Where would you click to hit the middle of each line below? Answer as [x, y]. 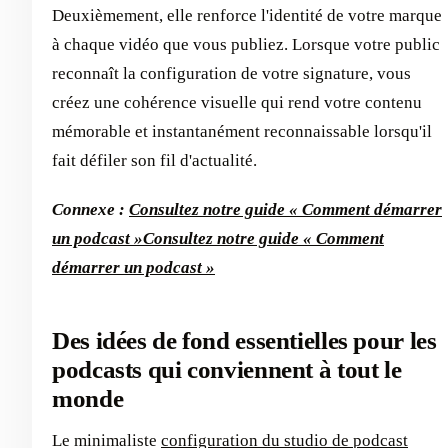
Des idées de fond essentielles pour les [244, 340]
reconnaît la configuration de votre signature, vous [231, 73]
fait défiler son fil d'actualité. [154, 160]
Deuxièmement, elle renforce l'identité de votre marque [247, 15]
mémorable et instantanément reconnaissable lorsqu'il [242, 131]
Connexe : [90, 209]
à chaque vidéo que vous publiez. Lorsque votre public [246, 44]
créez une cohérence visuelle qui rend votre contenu [237, 102]
